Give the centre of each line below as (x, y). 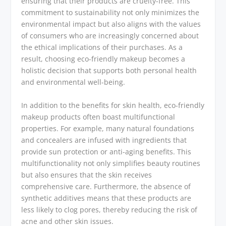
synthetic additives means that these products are (106, 198)
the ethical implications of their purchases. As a (102, 47)
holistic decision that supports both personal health (109, 71)
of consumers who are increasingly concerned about (110, 36)
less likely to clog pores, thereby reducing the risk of (109, 209)
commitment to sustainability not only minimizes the (110, 13)
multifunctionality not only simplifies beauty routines (111, 163)
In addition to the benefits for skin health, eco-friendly (113, 105)
